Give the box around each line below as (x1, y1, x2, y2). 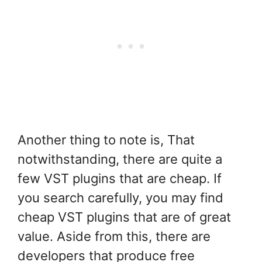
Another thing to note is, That (18, 132, 195, 148)
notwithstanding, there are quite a (18, 151, 222, 167)
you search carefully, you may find (18, 190, 223, 206)
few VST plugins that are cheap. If (18, 171, 222, 187)
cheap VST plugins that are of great (18, 209, 231, 225)
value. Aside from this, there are (18, 229, 211, 244)
